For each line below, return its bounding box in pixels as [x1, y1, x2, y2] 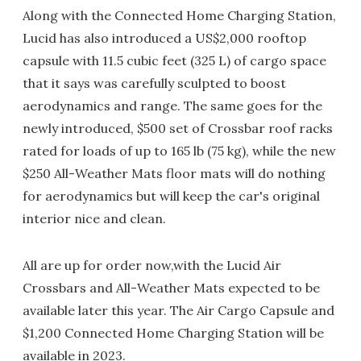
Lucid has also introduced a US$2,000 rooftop [23, 29, 306, 46]
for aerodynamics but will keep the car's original [23, 187, 320, 204]
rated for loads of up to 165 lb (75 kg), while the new [23, 142, 336, 159]
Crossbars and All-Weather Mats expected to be [23, 279, 320, 296]
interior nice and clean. [23, 210, 166, 226]
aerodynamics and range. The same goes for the [23, 97, 322, 114]
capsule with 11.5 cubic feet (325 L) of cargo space [23, 52, 326, 68]
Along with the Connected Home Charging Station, [23, 6, 336, 23]
